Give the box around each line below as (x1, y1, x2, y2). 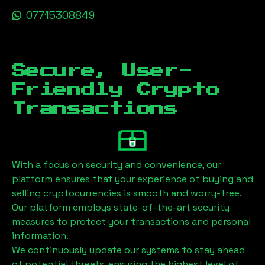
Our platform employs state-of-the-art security (12, 201, 230, 214)
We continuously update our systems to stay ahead (12, 243, 245, 256)
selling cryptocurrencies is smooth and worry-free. (12, 186, 241, 199)
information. (12, 229, 69, 242)
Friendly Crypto (12, 83, 219, 97)
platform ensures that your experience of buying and (12, 172, 253, 185)
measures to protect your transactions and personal (12, 215, 251, 228)
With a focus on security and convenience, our (12, 158, 221, 171)
